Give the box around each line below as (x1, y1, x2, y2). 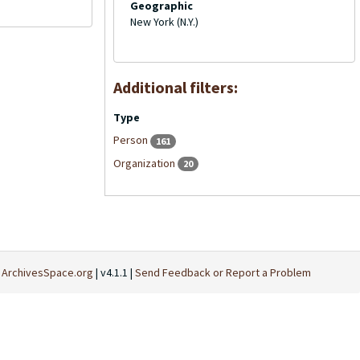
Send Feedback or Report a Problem (135, 265, 311, 280)
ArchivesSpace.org (2, 265, 93, 280)
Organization (112, 155, 178, 170)
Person (112, 133, 150, 147)
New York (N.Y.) (129, 14, 198, 29)
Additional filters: (112, 77, 238, 97)
